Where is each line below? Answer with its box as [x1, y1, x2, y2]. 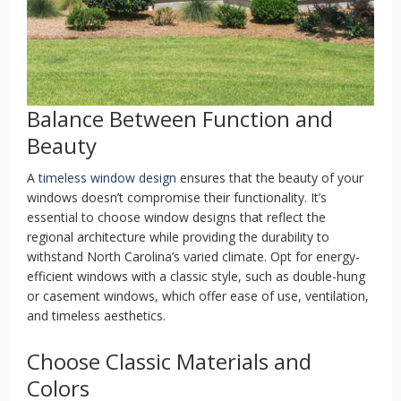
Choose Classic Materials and [27, 346, 311, 376]
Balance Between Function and [27, 104, 333, 133]
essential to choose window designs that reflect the [27, 209, 326, 226]
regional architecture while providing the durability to [27, 228, 329, 245]
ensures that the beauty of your [176, 169, 363, 186]
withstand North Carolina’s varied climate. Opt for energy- [27, 248, 360, 265]
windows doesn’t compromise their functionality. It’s [27, 189, 327, 206]
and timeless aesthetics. [27, 307, 166, 324]
